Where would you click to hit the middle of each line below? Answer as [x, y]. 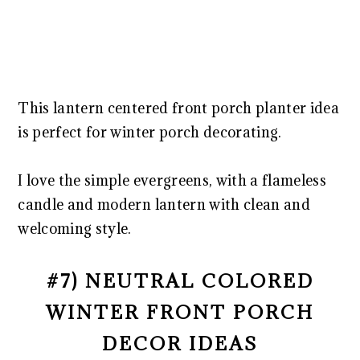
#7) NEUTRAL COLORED [180, 280]
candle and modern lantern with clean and [164, 204]
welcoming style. [75, 228]
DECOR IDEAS [180, 343]
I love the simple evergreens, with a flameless [172, 180]
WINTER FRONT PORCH [180, 311]
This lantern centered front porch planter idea [179, 108]
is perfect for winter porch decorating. [150, 132]
